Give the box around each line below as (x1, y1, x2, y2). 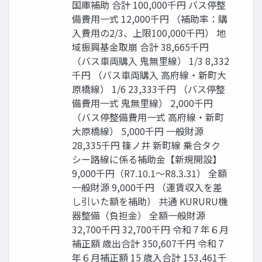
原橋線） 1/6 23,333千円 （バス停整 (72, 82, 225, 96)
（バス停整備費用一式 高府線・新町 (72, 110, 224, 125)
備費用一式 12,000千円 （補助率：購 (72, 12, 227, 26)
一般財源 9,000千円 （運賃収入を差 (72, 180, 222, 195)
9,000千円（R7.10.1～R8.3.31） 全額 (72, 166, 227, 181)
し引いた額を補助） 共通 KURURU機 (72, 194, 227, 209)
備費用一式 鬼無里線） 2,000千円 (72, 96, 213, 111)
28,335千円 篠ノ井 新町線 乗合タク (72, 138, 220, 153)
